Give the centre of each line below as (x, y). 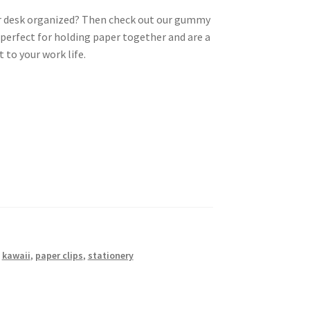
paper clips (59, 256)
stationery (110, 256)
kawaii (16, 256)
